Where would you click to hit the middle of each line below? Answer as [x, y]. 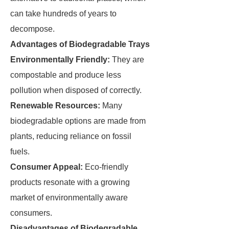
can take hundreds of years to [63, 14]
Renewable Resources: [55, 106]
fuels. [20, 152]
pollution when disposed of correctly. [76, 90]
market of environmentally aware [69, 198]
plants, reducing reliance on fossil [71, 136]
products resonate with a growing [70, 182]
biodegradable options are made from [78, 121]
